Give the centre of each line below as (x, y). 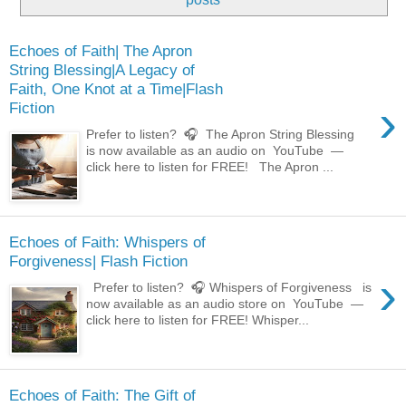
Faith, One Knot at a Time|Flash (116, 89)
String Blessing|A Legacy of (102, 70)
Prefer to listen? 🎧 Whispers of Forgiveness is (229, 288)
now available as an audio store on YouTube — (229, 304)
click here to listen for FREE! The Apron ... (210, 167)
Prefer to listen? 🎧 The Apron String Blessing (224, 135)
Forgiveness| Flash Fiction (98, 261)
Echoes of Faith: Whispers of (107, 242)
